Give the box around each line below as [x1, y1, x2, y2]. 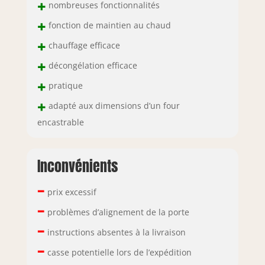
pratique [46, 79, 83, 91]
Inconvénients [37, 156, 118, 177]
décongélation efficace [46, 59, 137, 71]
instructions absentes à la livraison [44, 227, 186, 238]
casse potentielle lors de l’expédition [44, 247, 192, 258]
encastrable [37, 116, 84, 128]
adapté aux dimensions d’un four [46, 99, 180, 111]
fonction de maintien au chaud [46, 19, 171, 31]
